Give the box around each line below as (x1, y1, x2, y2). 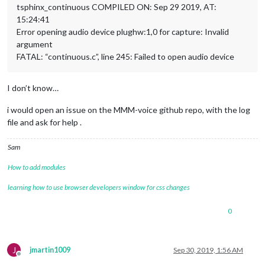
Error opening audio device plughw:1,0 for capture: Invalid (17, 27, 229, 37)
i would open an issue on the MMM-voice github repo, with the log (7, 105, 250, 115)
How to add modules (8, 163, 66, 172)
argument (17, 39, 53, 50)
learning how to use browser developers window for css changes (8, 183, 190, 192)
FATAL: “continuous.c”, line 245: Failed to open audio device (17, 51, 234, 62)
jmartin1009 (30, 245, 70, 255)
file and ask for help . (7, 117, 82, 128)
